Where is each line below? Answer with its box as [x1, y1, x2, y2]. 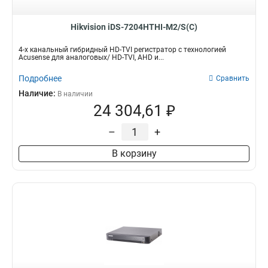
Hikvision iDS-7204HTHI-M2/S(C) [71, 22, 197, 32]
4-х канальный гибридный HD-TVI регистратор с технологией [19, 45, 226, 54]
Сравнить [216, 74, 249, 83]
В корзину [111, 148, 157, 159]
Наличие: [19, 89, 57, 98]
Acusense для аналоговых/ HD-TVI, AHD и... [19, 53, 164, 62]
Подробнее [19, 74, 62, 83]
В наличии [57, 90, 93, 98]
